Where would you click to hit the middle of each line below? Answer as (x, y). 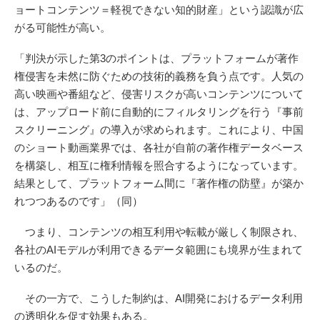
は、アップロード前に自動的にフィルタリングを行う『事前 (159, 112)
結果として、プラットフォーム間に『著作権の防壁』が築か (159, 184)
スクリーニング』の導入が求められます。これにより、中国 (159, 130)
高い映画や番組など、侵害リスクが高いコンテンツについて (159, 94)
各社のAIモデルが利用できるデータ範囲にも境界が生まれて (159, 250)
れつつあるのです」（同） (79, 201)
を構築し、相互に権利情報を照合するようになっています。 (159, 166)
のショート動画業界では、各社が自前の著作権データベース (159, 148)
